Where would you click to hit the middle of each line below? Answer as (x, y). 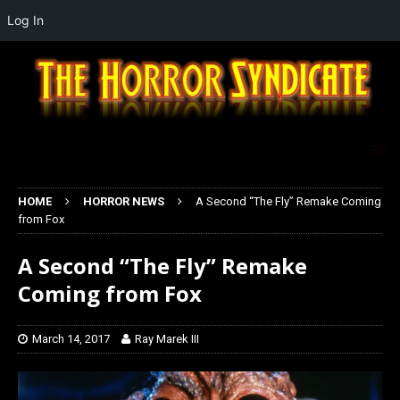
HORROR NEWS (124, 202)
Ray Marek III (167, 339)
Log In (25, 20)
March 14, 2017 (71, 339)
